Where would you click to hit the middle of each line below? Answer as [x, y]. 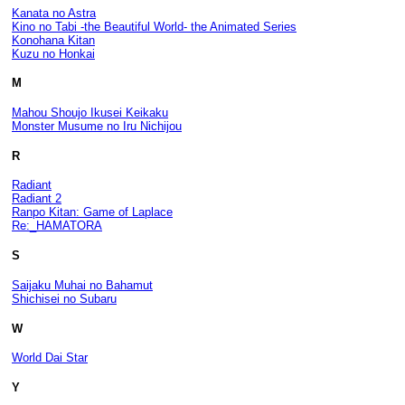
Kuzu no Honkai [53, 53]
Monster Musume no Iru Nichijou [97, 126]
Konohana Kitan [53, 40]
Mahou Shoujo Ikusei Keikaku [90, 112]
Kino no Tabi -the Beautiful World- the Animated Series [154, 26]
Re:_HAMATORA [57, 226]
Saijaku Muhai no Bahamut [82, 285]
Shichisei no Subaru [64, 298]
